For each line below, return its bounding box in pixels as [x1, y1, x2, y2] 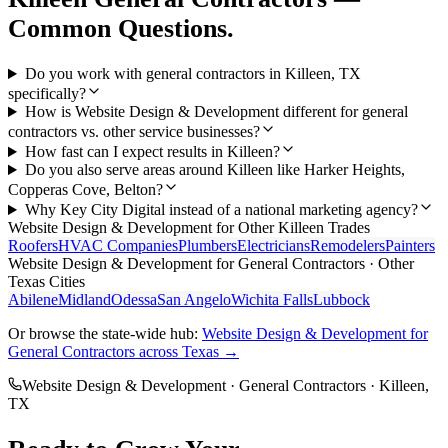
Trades [324, 219, 370, 237]
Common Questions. [8, 13, 234, 43]
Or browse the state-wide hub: [8, 325, 202, 343]
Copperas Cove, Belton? [8, 181, 163, 199]
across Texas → [135, 343, 239, 361]
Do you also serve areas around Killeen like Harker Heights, [24, 161, 405, 179]
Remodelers [310, 237, 385, 255]
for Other [212, 219, 278, 237]
